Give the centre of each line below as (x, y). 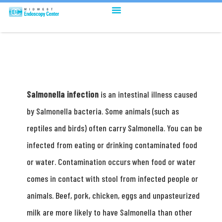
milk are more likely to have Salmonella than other (109, 212)
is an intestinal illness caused (148, 94)
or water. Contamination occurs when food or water (111, 162)
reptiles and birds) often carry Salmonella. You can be (114, 128)
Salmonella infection (62, 94)
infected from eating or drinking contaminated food (112, 145)
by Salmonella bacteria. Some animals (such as (103, 111)
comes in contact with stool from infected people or (112, 178)
